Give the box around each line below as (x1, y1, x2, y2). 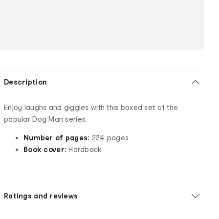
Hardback (66, 145, 102, 153)
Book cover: (23, 145, 67, 153)
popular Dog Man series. (4, 114, 88, 123)
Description (4, 77, 47, 86)
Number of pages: (23, 133, 90, 142)
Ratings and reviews (4, 191, 78, 200)
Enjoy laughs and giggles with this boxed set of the (4, 103, 178, 111)
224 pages (89, 133, 129, 142)
